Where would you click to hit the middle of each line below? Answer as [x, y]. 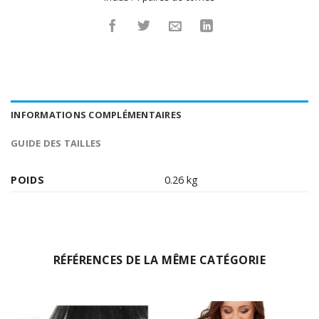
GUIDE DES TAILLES [56, 143]
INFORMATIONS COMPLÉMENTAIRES [96, 114]
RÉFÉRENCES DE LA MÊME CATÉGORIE [159, 260]
